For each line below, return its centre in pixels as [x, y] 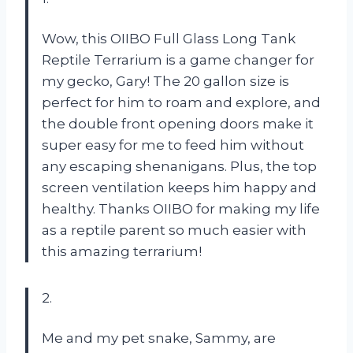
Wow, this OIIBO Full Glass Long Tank [169, 38]
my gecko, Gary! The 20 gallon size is [165, 81]
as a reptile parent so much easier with [174, 230]
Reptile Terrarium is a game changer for [178, 59]
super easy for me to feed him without [173, 145]
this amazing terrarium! [122, 251]
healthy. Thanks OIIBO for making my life [181, 208]
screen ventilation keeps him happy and [179, 187]
